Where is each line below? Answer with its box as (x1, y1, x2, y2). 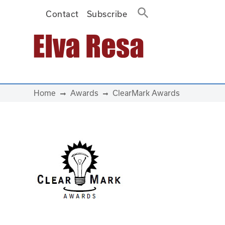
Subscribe (86, 9, 128, 19)
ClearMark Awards (113, 88, 180, 97)
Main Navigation (8, 46, 115, 63)
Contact (46, 9, 79, 19)
